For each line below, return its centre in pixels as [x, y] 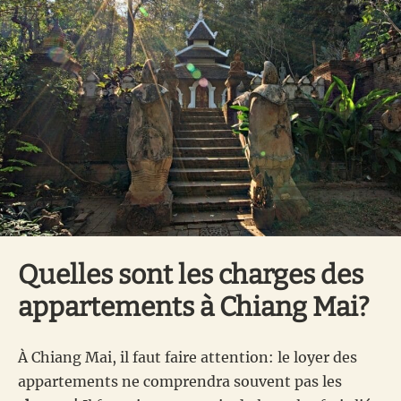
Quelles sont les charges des [191, 275]
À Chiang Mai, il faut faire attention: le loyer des [188, 358]
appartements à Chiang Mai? [194, 307]
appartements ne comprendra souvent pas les [180, 382]
